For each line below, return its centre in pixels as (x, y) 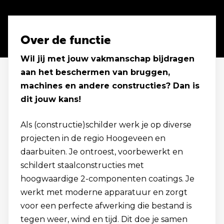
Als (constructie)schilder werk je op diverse (106, 125)
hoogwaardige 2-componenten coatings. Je (107, 179)
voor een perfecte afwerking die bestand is (106, 206)
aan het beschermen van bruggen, (95, 72)
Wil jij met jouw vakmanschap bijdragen (107, 59)
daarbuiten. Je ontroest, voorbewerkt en (102, 152)
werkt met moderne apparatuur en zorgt (104, 192)
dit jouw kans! (51, 99)
